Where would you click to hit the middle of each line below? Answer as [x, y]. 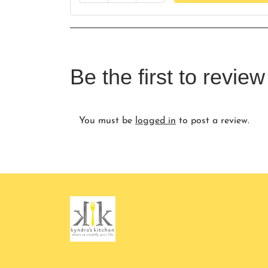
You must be [107, 121]
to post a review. [213, 121]
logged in [156, 121]
